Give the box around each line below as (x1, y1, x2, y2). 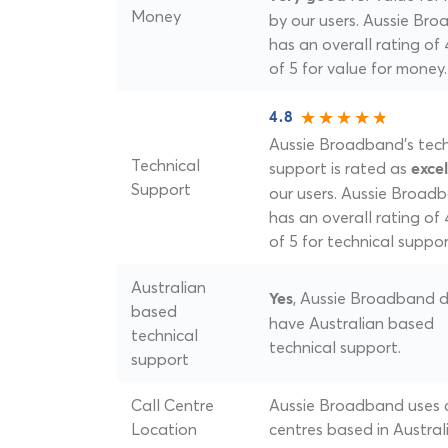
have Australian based (269, 313, 434, 334)
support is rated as (269, 157, 411, 178)
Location (131, 419, 197, 440)
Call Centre (131, 395, 214, 416)
